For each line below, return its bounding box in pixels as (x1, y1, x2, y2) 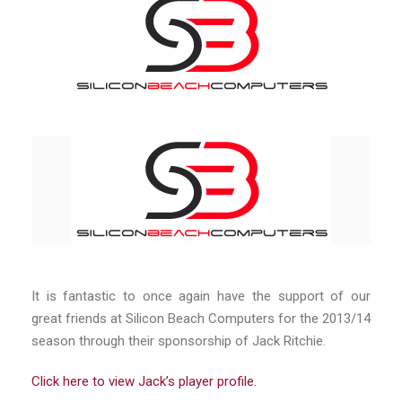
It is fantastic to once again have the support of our (31, 288, 371, 305)
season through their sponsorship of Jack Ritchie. (31, 333, 326, 350)
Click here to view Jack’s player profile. (31, 373, 257, 390)
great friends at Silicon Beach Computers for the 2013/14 (31, 310, 371, 328)
